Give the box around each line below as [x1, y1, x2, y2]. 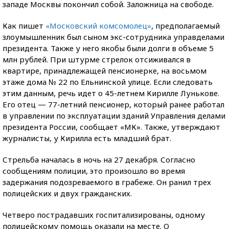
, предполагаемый [151, 20, 220, 31]
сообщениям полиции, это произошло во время [3, 165, 185, 176]
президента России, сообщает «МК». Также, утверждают [3, 121, 220, 132]
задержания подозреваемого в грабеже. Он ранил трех [3, 176, 211, 187]
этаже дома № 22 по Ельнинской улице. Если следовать [3, 76, 213, 87]
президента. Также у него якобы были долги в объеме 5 [3, 42, 214, 53]
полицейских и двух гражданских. [3, 188, 132, 198]
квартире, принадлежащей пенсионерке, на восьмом [3, 65, 207, 76]
